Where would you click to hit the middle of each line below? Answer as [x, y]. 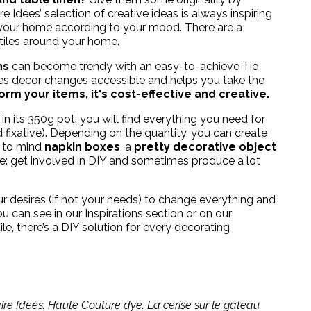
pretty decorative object [205, 146]
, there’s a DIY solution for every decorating [121, 227]
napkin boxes [82, 146]
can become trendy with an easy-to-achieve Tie [134, 66]
